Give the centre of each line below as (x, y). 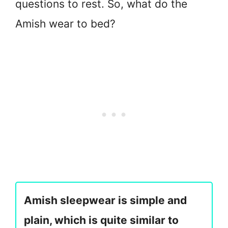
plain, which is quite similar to (101, 220)
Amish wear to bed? (65, 23)
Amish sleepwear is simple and (105, 201)
